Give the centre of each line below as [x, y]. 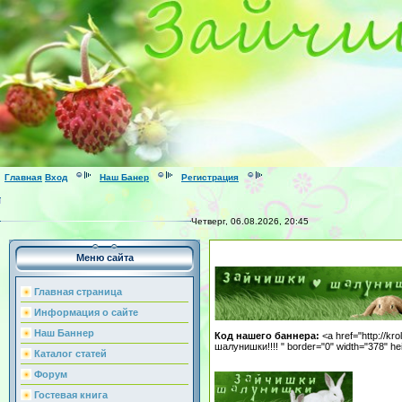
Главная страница [78, 292]
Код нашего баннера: [268, 335]
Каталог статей [70, 354]
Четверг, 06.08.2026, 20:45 [250, 221]
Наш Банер [124, 178]
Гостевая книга [71, 395]
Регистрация [210, 178]
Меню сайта [105, 258]
